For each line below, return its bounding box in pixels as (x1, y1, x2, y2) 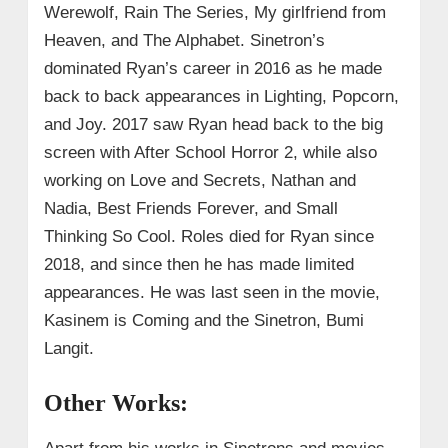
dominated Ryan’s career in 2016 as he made (43, 58, 382, 78)
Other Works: (43, 389, 188, 416)
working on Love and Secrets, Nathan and (43, 170, 356, 190)
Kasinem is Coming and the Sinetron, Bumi (43, 310, 364, 330)
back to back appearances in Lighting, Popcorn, (43, 86, 399, 106)
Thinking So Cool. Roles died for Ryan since (43, 226, 374, 246)
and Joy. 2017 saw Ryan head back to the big (43, 114, 383, 134)
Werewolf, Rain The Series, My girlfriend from (43, 2, 386, 22)
